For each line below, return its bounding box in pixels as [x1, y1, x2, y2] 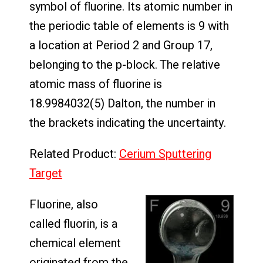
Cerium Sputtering [119, 146, 211, 163]
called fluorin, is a [29, 215, 117, 233]
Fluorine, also [29, 196, 98, 214]
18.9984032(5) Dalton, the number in [29, 95, 215, 113]
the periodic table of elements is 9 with [29, 18, 229, 35]
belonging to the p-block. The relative [29, 56, 220, 74]
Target [29, 165, 62, 183]
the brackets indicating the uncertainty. [29, 114, 226, 132]
